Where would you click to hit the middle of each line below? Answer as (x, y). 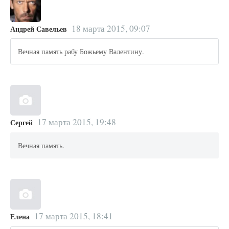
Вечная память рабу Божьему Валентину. (81, 52)
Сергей (21, 123)
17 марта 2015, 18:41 (73, 216)
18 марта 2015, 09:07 (111, 28)
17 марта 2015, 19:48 (76, 122)
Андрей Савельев (39, 29)
